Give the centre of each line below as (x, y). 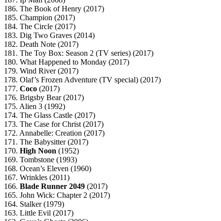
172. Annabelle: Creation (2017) (54, 133)
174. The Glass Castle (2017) (50, 115)
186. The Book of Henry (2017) (54, 9)
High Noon (38, 151)
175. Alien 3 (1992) (35, 107)
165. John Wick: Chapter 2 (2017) (57, 195)
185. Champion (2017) (39, 18)
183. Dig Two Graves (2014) (49, 36)
